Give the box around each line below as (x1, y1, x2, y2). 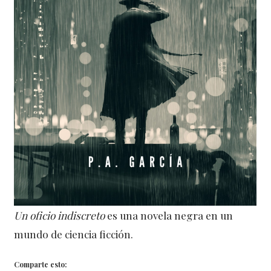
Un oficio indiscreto (14, 208, 105, 223)
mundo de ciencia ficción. (14, 227, 134, 241)
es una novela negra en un (105, 208, 233, 223)
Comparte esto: (14, 260, 68, 270)
